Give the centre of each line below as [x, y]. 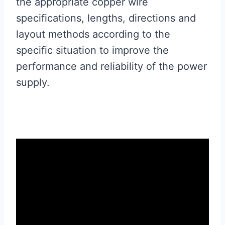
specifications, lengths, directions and [106, 18]
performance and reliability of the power [111, 67]
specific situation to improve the [92, 50]
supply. [33, 83]
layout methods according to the [93, 34]
